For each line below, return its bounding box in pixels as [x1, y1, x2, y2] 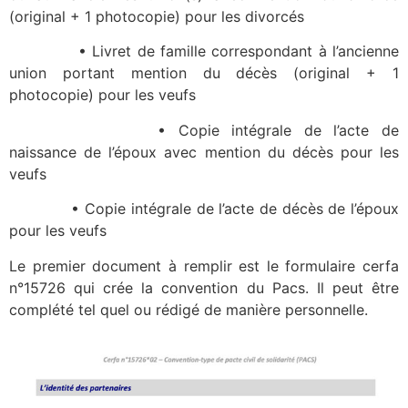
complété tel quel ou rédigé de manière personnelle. [9, 300, 368, 319]
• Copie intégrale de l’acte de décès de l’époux [9, 199, 399, 219]
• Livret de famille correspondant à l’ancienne [9, 42, 399, 61]
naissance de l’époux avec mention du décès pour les [9, 142, 399, 161]
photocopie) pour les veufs [9, 86, 196, 105]
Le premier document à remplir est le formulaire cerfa [9, 256, 399, 275]
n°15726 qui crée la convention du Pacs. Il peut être [9, 278, 399, 297]
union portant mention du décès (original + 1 [9, 64, 399, 83]
